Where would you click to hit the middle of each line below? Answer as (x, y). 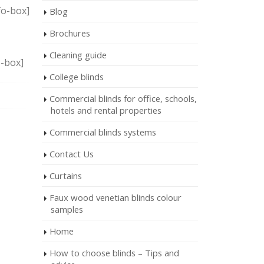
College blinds (77, 77)
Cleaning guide (78, 55)
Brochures (70, 33)
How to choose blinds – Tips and (114, 253)
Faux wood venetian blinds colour (115, 197)
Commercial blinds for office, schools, (123, 98)
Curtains (66, 176)
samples (67, 209)
